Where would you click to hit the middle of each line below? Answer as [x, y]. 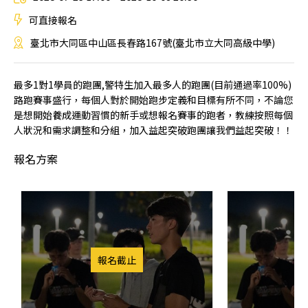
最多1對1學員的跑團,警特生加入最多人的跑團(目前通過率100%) [153, 84]
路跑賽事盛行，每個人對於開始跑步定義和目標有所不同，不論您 [153, 99]
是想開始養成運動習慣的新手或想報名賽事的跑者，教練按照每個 [153, 114]
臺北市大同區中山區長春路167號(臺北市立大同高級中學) [153, 42]
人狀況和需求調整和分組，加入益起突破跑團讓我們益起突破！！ [153, 130]
